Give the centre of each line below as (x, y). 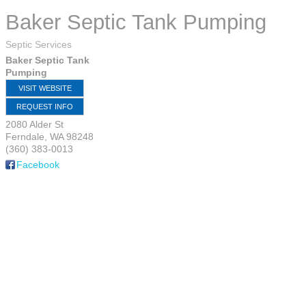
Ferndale (25, 137)
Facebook (38, 165)
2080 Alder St (34, 124)
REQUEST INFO (45, 107)
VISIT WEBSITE (45, 88)
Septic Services (39, 44)
